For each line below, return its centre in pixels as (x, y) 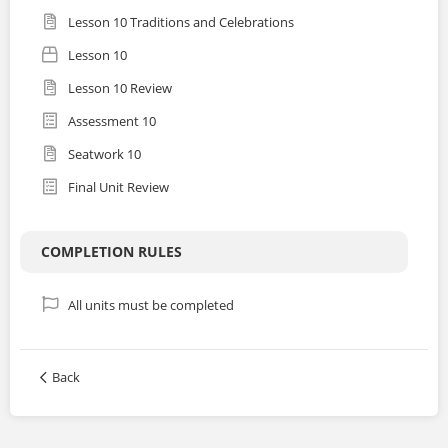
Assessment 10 (112, 121)
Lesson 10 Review (120, 88)
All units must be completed (151, 305)
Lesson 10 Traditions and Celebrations (181, 22)
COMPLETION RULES (111, 252)
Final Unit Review (118, 187)
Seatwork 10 (104, 154)
